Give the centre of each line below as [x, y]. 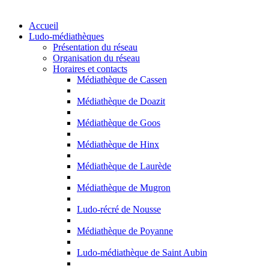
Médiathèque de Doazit [121, 101]
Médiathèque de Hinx [118, 144]
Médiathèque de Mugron [124, 188]
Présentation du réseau [95, 47]
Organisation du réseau [96, 58]
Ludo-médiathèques [66, 36]
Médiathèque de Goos [119, 123]
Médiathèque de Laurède [124, 166]
